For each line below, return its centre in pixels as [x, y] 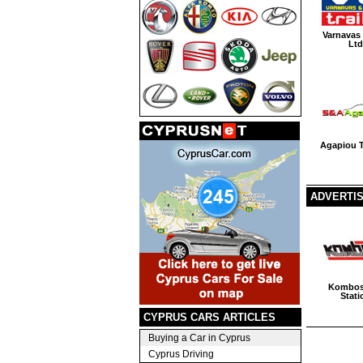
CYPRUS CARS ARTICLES [209, 317]
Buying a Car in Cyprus [199, 337]
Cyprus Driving [181, 354]
